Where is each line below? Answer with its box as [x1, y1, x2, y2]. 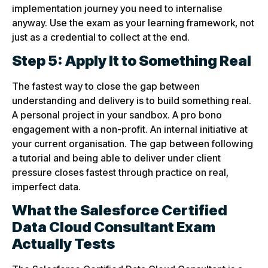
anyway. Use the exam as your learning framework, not [12, 16, 254, 29]
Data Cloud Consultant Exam [12, 218, 215, 236]
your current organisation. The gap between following [12, 137, 253, 150]
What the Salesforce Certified [12, 202, 227, 220]
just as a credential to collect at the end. [12, 31, 190, 43]
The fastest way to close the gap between [12, 80, 200, 92]
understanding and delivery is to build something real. [12, 94, 251, 106]
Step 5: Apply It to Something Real [12, 51, 251, 69]
